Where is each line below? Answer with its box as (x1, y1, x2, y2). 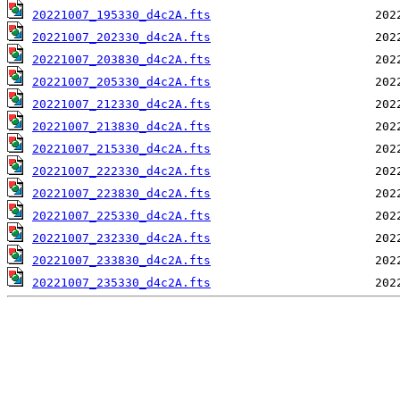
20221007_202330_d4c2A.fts (32, 30, 211, 45)
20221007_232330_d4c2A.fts (32, 231, 211, 246)
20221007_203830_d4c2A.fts (32, 53, 211, 67)
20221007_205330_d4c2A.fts (32, 75, 211, 89)
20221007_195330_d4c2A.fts (32, 8, 211, 22)
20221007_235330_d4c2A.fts (32, 276, 211, 290)
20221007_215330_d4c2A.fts (32, 142, 211, 156)
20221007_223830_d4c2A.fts (32, 187, 211, 201)
